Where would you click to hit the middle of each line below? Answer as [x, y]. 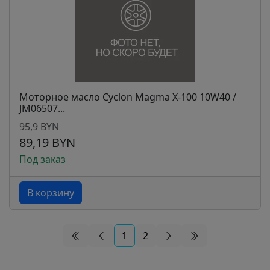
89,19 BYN [47, 143]
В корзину [51, 193]
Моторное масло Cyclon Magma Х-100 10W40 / [128, 97]
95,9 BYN [39, 127]
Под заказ [42, 159]
